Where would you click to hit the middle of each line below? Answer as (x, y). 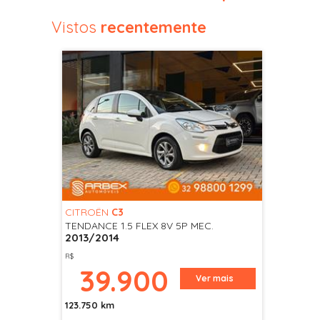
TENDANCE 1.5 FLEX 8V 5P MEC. (139, 225)
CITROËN (88, 212)
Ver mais (215, 278)
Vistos (74, 27)
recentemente (151, 27)
